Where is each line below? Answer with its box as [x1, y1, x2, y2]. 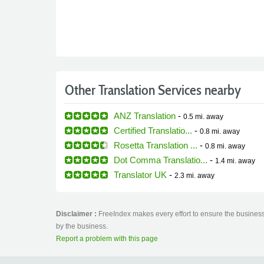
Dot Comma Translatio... [113, 154, 207, 165]
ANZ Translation [113, 110, 176, 121]
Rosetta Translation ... [113, 140, 197, 150]
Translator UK [113, 169, 167, 180]
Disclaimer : [55, 209, 98, 218]
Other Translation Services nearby [64, 81, 241, 98]
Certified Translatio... [113, 125, 192, 136]
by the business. [55, 222, 108, 230]
